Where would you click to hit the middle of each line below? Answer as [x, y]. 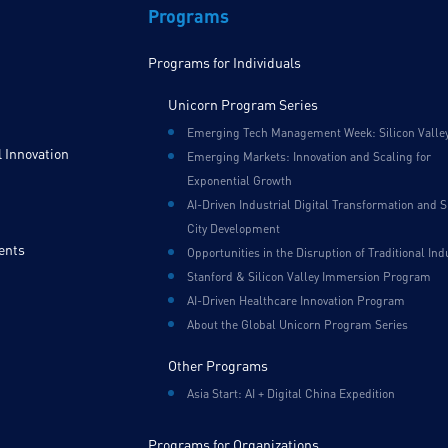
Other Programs [217, 366]
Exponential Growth [239, 181]
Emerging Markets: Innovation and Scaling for [308, 157]
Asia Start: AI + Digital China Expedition [290, 394]
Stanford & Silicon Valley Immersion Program [308, 277]
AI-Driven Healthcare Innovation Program [295, 301]
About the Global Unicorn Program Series [297, 325]
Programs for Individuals [224, 63]
